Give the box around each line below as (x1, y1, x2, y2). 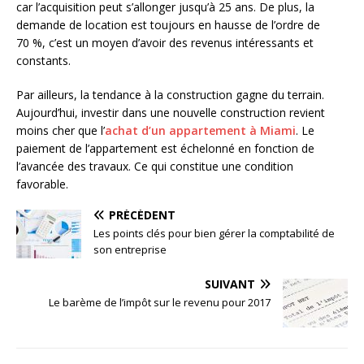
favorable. (16, 176, 68, 193)
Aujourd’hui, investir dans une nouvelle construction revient (16, 105, 325, 121)
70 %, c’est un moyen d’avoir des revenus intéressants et (16, 35, 314, 51)
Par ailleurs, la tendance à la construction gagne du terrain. (16, 87, 324, 103)
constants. (16, 53, 71, 69)
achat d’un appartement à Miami (105, 123, 296, 139)
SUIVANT (205, 276, 255, 292)
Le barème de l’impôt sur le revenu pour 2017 (49, 295, 271, 310)
